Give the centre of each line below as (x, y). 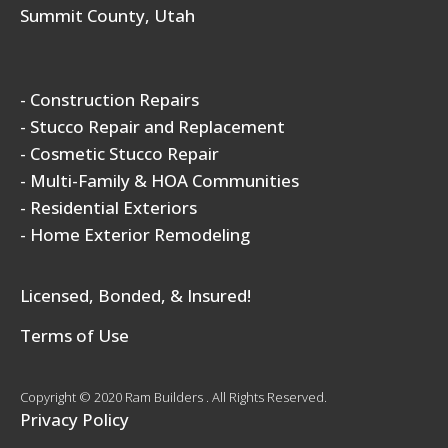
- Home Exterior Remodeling (135, 234)
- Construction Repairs (109, 99)
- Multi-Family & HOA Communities (159, 180)
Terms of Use (74, 335)
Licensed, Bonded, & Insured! (135, 295)
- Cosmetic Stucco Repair (119, 153)
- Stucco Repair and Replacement (152, 126)
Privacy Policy (74, 419)
